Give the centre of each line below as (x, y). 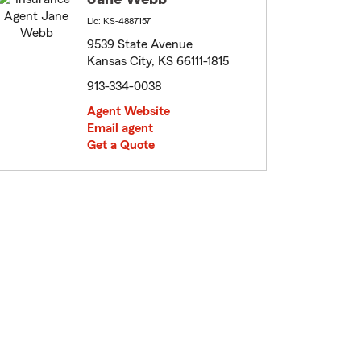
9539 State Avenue (140, 45)
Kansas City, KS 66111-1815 (158, 62)
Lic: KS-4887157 (119, 21)
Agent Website (129, 112)
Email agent (120, 129)
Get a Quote (121, 145)
